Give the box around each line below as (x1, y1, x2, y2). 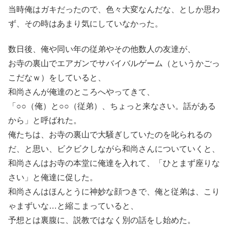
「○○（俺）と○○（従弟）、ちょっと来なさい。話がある (8, 101, 216, 110)
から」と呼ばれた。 (8, 116, 81, 125)
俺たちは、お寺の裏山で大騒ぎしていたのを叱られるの (8, 130, 212, 139)
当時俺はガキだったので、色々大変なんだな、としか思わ (8, 5, 220, 14)
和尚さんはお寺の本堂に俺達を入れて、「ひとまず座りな (8, 158, 220, 167)
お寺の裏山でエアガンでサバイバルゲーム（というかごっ (8, 59, 220, 68)
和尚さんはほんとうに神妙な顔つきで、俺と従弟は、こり (8, 187, 220, 196)
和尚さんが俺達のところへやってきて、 (8, 87, 155, 96)
